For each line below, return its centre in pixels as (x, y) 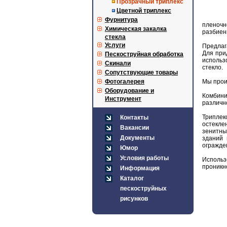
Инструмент (123, 99)
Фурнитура (121, 20)
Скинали (118, 63)
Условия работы (144, 158)
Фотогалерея (125, 82)
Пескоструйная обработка (144, 54)
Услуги (115, 45)
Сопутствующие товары (141, 72)
